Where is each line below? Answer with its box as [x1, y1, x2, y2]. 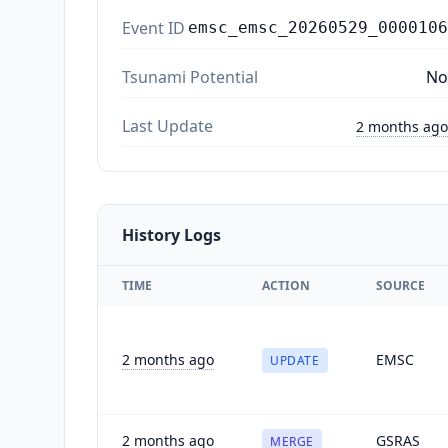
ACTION [262, 276, 310, 294]
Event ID [122, 16, 185, 39]
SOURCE [376, 276, 425, 294]
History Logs [122, 223, 221, 246]
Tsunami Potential [122, 65, 258, 88]
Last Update [122, 114, 213, 137]
